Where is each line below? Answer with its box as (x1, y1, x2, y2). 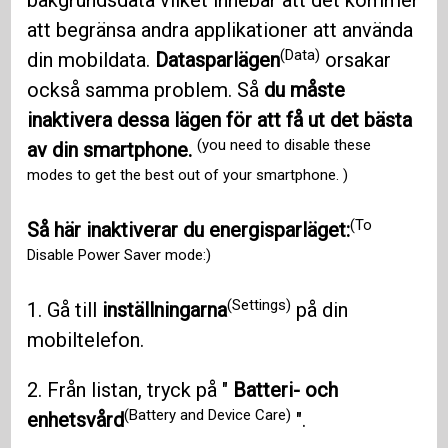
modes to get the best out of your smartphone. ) (27, 165, 349, 184)
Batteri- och (233, 378, 339, 403)
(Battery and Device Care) (124, 405, 292, 424)
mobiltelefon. (27, 328, 145, 353)
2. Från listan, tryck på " (27, 378, 234, 403)
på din (291, 298, 349, 323)
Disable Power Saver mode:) (27, 245, 212, 264)
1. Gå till (27, 298, 103, 323)
